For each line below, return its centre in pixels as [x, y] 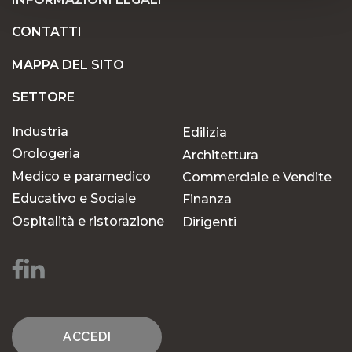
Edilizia [205, 133]
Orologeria [46, 154]
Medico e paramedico [81, 176]
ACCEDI [87, 336]
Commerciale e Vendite [257, 177]
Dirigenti [209, 222]
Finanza [207, 200]
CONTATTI [47, 32]
